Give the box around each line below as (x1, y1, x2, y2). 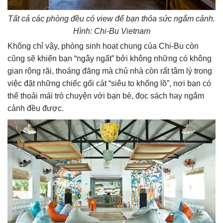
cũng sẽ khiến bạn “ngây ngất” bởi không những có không (7, 54, 212, 63)
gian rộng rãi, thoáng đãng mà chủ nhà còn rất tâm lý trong (7, 67, 212, 76)
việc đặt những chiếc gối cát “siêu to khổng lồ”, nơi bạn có (7, 79, 211, 88)
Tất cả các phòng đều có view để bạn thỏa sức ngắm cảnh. (8, 14, 215, 23)
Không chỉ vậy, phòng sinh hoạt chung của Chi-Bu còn (7, 42, 199, 51)
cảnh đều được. (7, 104, 64, 113)
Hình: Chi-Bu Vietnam (73, 27, 150, 36)
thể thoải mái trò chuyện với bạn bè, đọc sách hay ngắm (7, 92, 204, 101)
